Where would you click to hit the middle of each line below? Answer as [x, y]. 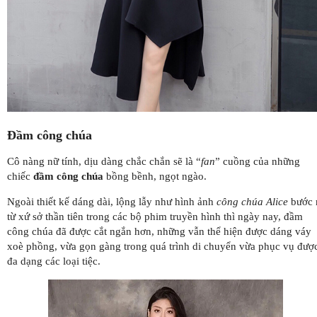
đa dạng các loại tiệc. [54, 261]
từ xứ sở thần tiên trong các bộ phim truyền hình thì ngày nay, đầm [155, 216]
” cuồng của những [258, 161]
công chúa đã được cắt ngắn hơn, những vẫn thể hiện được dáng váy [159, 231]
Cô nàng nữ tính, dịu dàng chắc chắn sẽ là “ [104, 161]
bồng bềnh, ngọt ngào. [155, 176]
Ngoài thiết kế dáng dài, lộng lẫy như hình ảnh [112, 201]
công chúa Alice [252, 201]
